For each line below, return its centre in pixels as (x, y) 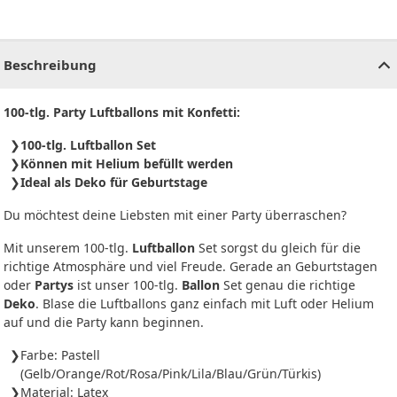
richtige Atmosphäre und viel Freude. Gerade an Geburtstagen (191, 267)
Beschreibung (50, 65)
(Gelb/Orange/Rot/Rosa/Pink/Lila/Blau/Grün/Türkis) (171, 374)
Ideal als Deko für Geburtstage (114, 183)
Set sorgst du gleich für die (278, 248)
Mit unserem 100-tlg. (68, 248)
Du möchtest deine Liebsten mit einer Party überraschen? (175, 215)
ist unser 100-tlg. (128, 285)
